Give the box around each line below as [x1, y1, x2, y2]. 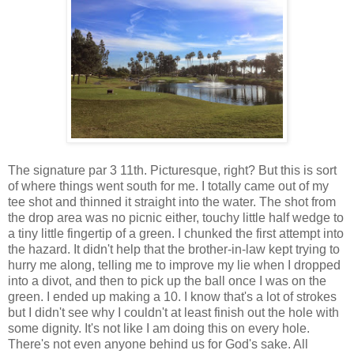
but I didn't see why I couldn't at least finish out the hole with [8, 305, 339, 319]
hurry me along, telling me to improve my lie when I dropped [8, 258, 341, 272]
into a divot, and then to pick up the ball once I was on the [8, 273, 326, 288]
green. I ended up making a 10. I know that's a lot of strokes [8, 289, 337, 303]
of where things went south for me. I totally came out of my [8, 179, 329, 193]
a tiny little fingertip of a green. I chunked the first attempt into [8, 226, 344, 240]
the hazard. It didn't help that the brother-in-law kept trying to [8, 242, 340, 256]
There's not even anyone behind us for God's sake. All [8, 337, 308, 351]
